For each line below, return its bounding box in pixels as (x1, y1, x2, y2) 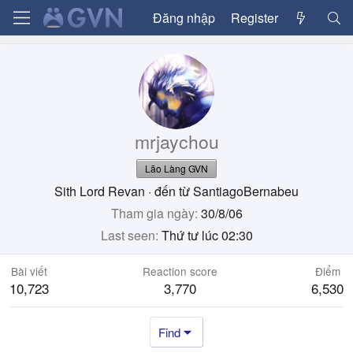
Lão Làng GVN (145, 162, 208, 175)
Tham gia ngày (110, 204, 195, 222)
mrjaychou (134, 128, 219, 154)
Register (230, 8, 278, 27)
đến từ (154, 182, 190, 200)
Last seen (100, 226, 155, 244)
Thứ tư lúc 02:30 (161, 226, 253, 244)
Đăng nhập (152, 8, 215, 27)
